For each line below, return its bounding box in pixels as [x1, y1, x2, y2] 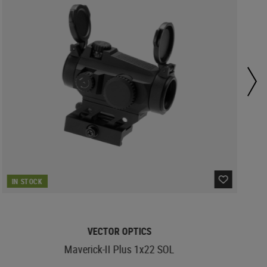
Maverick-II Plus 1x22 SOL [64, 241, 175, 256]
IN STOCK [11, 176, 43, 186]
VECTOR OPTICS [87, 224, 152, 238]
